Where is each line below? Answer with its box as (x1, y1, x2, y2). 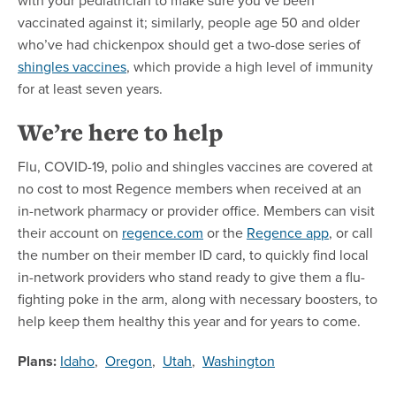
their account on (18, 222, 122, 242)
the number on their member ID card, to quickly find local (18, 244, 369, 264)
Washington (202, 350, 275, 370)
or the (203, 222, 247, 242)
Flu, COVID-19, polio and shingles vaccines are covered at (18, 156, 373, 176)
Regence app (247, 222, 329, 242)
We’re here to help (18, 115, 224, 148)
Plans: (18, 350, 57, 371)
